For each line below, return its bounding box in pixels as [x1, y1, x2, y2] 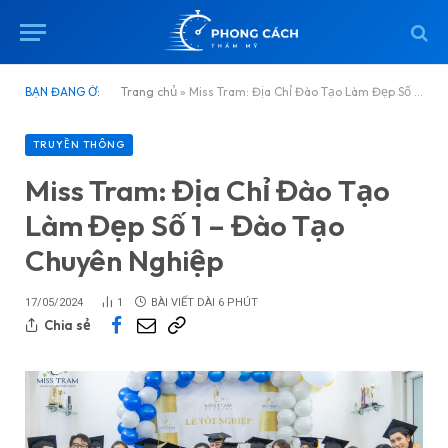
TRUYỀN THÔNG [33, 138, 125, 151]
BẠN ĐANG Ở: [25, 84, 100, 99]
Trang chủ [121, 84, 177, 99]
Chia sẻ [44, 316, 91, 333]
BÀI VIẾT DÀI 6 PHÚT [151, 296, 258, 309]
